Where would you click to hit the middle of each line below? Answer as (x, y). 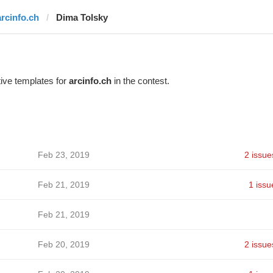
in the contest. (140, 81)
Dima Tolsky (82, 17)
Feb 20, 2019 (63, 244)
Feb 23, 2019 (63, 155)
